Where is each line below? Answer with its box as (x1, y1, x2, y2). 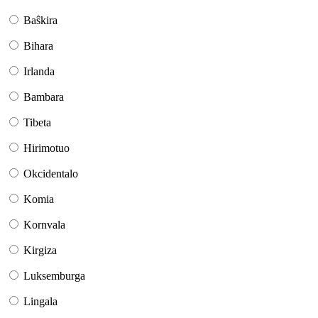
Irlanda (23, 65, 55, 78)
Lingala (23, 295, 57, 308)
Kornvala (23, 219, 65, 231)
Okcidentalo (23, 168, 78, 180)
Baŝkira (23, 14, 57, 27)
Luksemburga (23, 270, 85, 283)
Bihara (23, 40, 53, 53)
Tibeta (23, 116, 51, 129)
